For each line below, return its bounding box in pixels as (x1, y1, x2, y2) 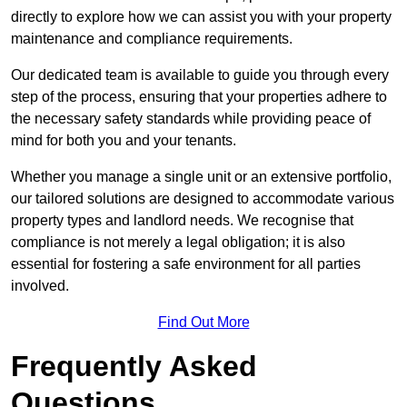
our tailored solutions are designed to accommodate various (11, 191, 394, 207)
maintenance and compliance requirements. (11, 31, 293, 47)
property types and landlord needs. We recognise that (11, 213, 353, 229)
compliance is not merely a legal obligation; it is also (11, 234, 345, 251)
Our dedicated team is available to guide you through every (11, 67, 389, 84)
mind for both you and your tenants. (11, 133, 236, 149)
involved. (11, 278, 69, 294)
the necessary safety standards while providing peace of (11, 111, 371, 127)
